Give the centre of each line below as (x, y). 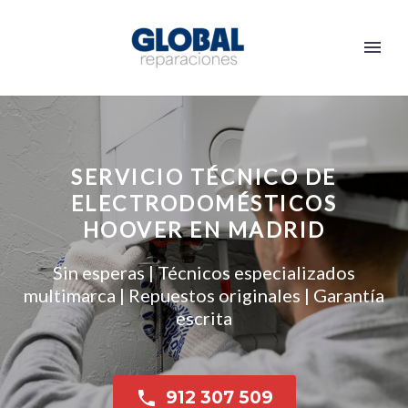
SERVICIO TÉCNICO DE (204, 177)
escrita (204, 318)
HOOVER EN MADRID (204, 229)
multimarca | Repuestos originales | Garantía (204, 295)
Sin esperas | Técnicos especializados (204, 272)
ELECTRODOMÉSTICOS (204, 203)
